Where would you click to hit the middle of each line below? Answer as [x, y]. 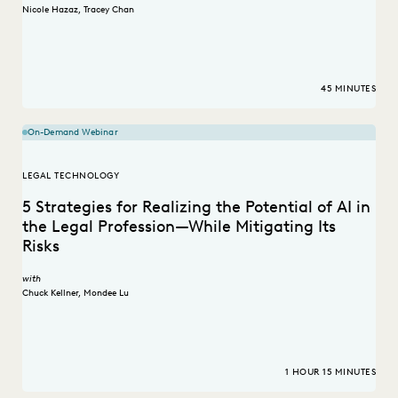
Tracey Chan [109, 9]
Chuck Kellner [50, 292]
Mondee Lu [106, 292]
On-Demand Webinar [73, 132]
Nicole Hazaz [50, 9]
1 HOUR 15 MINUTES [330, 372]
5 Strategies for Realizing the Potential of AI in [196, 207]
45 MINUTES [348, 89]
